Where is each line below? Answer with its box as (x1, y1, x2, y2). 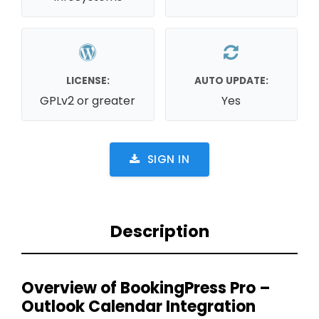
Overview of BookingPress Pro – (21, 276, 271, 299)
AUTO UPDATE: (194, 73, 268, 88)
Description (110, 220, 209, 244)
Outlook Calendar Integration (21, 295, 256, 318)
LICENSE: (66, 73, 110, 88)
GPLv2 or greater (40, 92, 136, 109)
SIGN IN (147, 151, 189, 167)
